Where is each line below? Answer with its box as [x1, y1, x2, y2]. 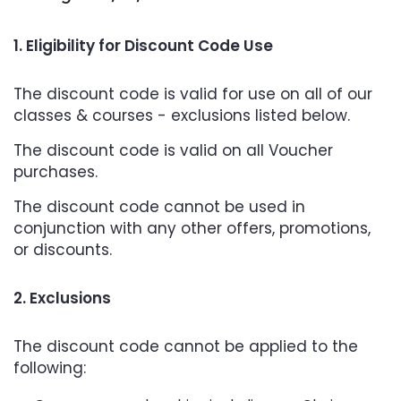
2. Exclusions [13, 287, 111, 309]
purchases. [13, 161, 98, 183]
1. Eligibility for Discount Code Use [13, 35, 273, 56]
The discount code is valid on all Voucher [13, 140, 333, 161]
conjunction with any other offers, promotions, [13, 218, 371, 239]
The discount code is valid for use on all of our [13, 83, 372, 105]
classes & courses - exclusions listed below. [13, 105, 350, 126]
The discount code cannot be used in [13, 196, 305, 218]
